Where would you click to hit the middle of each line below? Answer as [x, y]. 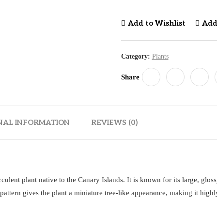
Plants [160, 56]
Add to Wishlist [156, 23]
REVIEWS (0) [115, 123]
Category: [135, 56]
